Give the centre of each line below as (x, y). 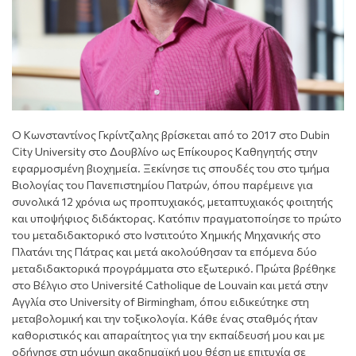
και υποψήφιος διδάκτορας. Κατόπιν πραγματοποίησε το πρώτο (177, 218)
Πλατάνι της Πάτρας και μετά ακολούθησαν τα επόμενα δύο (164, 251)
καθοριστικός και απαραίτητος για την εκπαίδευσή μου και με (168, 335)
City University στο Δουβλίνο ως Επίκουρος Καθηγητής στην (165, 151)
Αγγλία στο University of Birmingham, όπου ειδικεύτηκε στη (161, 301)
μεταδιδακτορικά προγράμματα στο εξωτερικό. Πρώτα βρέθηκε (174, 268)
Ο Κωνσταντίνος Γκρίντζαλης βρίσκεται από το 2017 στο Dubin (171, 134)
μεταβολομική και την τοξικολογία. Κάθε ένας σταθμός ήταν (165, 318)
